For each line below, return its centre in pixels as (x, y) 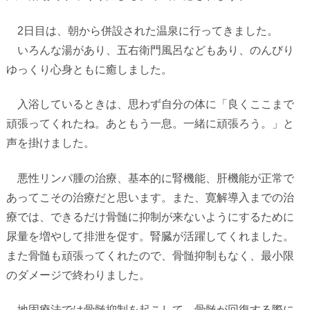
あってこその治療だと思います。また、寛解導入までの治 (150, 197)
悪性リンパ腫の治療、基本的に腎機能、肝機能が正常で (150, 178)
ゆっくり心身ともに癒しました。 (89, 69)
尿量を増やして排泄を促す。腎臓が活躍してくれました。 (150, 236)
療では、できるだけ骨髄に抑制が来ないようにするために (150, 217)
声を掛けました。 (50, 143)
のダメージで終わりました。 (78, 275)
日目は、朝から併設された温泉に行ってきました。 (151, 30)
